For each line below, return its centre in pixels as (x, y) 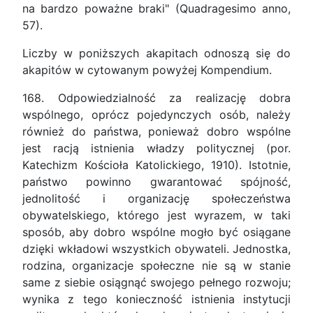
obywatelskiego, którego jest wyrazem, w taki (156, 216)
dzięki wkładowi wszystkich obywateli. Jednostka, (156, 249)
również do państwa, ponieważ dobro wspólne (156, 132)
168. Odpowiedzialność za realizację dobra (156, 98)
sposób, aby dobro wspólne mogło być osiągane (156, 232)
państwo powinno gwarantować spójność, (156, 182)
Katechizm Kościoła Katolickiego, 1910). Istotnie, (156, 165)
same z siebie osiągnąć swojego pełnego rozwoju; (156, 283)
